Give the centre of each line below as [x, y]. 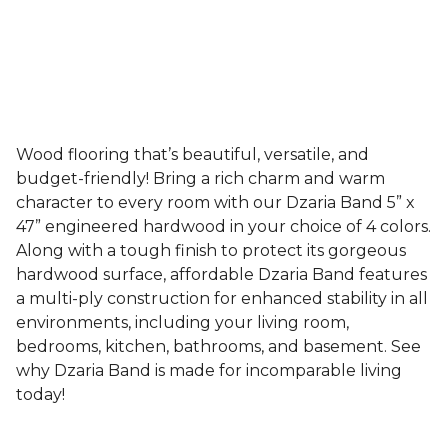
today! [40, 394]
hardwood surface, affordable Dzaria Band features [221, 274]
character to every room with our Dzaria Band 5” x [215, 202]
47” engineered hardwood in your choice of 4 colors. [223, 226]
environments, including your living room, [182, 322]
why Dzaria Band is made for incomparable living [209, 370]
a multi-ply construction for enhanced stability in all [222, 298]
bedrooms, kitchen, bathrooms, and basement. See [218, 346]
